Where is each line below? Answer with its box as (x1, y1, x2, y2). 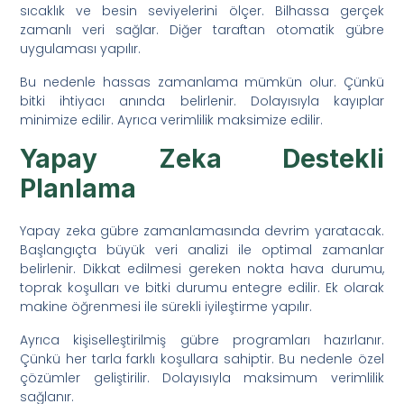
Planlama (20, 172, 137, 204)
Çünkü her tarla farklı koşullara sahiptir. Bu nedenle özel (20, 349, 384, 368)
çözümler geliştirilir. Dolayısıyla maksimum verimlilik (20, 368, 384, 387)
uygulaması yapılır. (20, 39, 142, 58)
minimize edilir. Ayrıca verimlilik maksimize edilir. (20, 110, 324, 129)
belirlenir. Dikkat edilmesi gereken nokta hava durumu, (20, 259, 384, 278)
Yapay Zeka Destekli (20, 142, 384, 174)
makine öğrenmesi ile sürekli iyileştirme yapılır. (20, 297, 313, 316)
